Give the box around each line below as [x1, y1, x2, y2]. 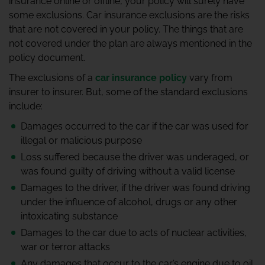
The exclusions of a [9, 72, 95, 83]
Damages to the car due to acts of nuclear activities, [21, 227, 247, 238]
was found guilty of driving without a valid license [21, 166, 235, 177]
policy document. [9, 52, 85, 63]
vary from [187, 72, 232, 83]
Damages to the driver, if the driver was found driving [21, 182, 250, 193]
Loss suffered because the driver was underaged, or [21, 151, 249, 163]
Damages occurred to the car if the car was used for [21, 121, 248, 132]
